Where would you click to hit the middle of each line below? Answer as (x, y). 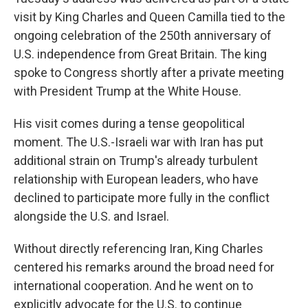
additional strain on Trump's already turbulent (136, 161)
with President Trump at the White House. (128, 91)
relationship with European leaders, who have (136, 179)
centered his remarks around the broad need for (144, 267)
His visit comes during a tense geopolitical (129, 124)
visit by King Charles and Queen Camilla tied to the (150, 17)
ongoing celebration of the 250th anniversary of (143, 36)
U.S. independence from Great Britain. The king (140, 54)
